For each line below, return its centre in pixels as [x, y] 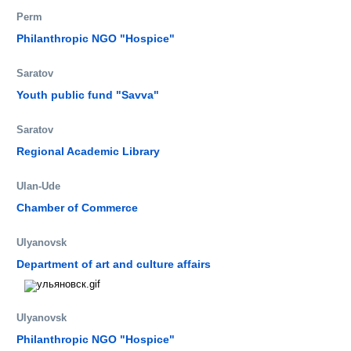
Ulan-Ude [38, 186]
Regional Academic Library [88, 151]
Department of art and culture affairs [114, 264]
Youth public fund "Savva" [88, 94]
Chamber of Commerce [77, 207]
